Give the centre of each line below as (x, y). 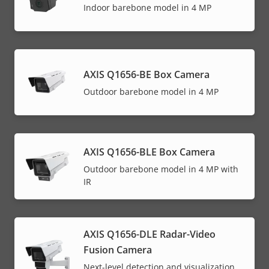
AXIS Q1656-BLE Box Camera (149, 152)
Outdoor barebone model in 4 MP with (161, 169)
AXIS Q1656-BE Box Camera (147, 74)
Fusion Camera (118, 249)
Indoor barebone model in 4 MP (147, 7)
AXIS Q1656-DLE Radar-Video (150, 234)
